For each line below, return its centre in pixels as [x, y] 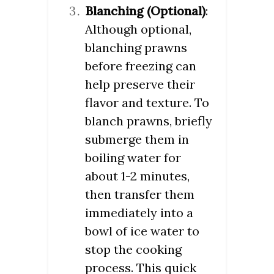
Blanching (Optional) [145, 11]
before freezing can [141, 66]
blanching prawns [136, 48]
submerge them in [137, 139]
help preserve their [140, 84]
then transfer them [140, 194]
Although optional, [138, 29]
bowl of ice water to [142, 231]
